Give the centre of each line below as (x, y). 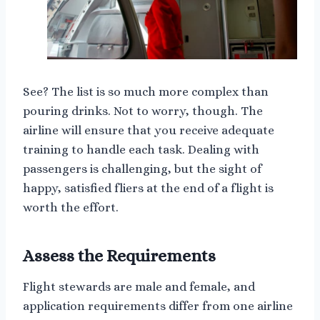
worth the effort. (71, 208)
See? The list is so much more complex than (146, 92)
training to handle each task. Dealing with (141, 150)
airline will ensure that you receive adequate (149, 131)
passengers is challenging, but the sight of (142, 169)
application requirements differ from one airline (158, 306)
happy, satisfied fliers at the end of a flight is (148, 189)
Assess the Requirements (119, 256)
